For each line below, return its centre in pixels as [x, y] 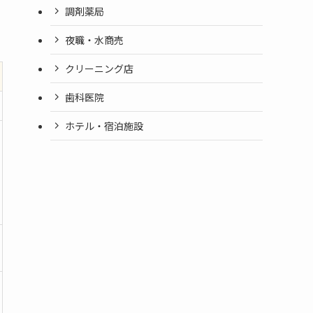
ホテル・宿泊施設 [104, 125]
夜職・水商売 [94, 39]
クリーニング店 [99, 68]
